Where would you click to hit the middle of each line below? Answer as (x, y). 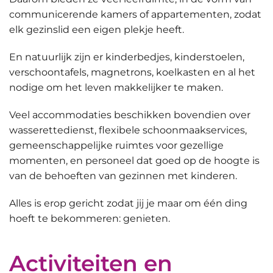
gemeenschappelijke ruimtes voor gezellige (116, 145)
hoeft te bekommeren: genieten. (90, 218)
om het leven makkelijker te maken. (133, 87)
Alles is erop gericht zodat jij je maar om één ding (128, 203)
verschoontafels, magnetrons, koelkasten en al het (132, 72)
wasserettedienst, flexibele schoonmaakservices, (128, 130)
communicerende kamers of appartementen (119, 14)
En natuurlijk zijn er (57, 57)
